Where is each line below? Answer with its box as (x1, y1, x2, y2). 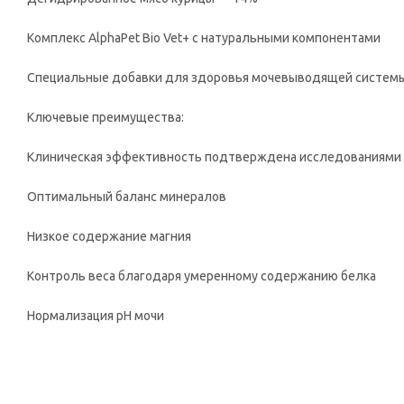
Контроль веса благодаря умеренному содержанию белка (27, 269, 376, 283)
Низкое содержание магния (27, 229, 191, 243)
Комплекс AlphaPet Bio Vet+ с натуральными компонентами (27, 31, 381, 45)
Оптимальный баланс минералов (27, 189, 226, 204)
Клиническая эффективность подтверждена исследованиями (27, 150, 401, 164)
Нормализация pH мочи (27, 308, 164, 323)
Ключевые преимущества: (27, 110, 184, 124)
